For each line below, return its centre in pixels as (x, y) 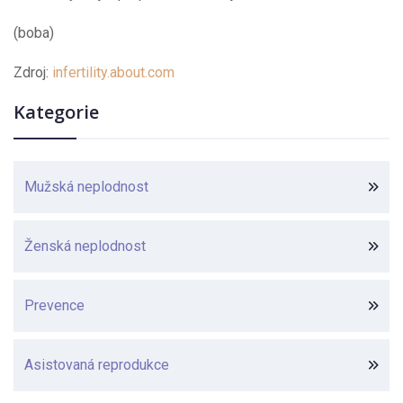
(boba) (34, 33)
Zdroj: (33, 73)
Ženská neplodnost (85, 246)
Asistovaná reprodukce (96, 365)
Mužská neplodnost (86, 187)
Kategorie (56, 112)
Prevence (54, 306)
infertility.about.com (113, 73)
